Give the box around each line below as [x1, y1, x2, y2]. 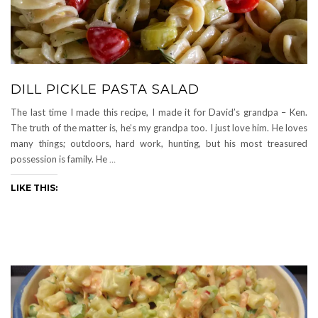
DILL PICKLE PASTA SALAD [11, 81, 199, 97]
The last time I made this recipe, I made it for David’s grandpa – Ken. [11, 106, 307, 118]
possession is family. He [11, 153, 109, 165]
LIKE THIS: [11, 182, 57, 193]
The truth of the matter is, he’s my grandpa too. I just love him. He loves [11, 121, 307, 133]
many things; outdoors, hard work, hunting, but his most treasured [11, 137, 307, 149]
